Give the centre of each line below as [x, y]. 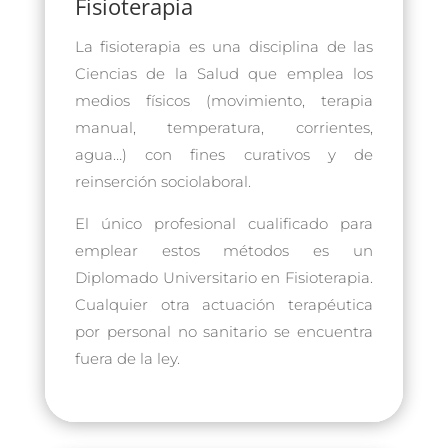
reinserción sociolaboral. [162, 181]
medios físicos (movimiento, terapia [224, 100]
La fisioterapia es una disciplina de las [224, 46]
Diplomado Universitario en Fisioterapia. [224, 277]
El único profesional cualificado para [224, 223]
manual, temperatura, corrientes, [224, 127]
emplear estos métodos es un [224, 250]
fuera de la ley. [127, 358]
